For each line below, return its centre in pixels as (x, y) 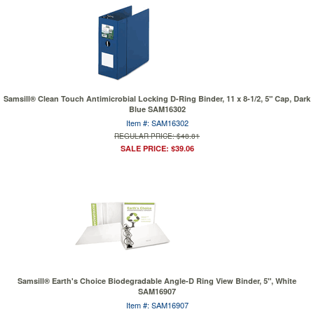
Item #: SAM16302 (157, 123)
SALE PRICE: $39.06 (157, 148)
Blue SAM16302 (157, 109)
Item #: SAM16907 (157, 305)
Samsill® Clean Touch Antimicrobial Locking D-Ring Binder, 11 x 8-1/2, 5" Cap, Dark (157, 98)
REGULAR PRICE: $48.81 (157, 136)
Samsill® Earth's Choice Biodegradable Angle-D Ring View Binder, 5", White (157, 281)
